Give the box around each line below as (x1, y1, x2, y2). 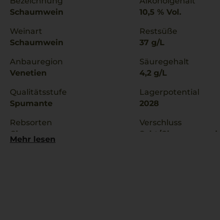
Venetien (10, 68, 47, 78)
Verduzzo (10, 152, 48, 161)
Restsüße (139, 27, 177, 36)
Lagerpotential (139, 87, 199, 97)
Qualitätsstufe (10, 87, 67, 97)
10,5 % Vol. (139, 7, 181, 17)
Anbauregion (10, 57, 63, 66)
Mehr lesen (10, 135, 55, 144)
